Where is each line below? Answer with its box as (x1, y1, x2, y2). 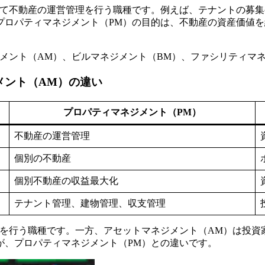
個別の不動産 (14, 153, 71, 163)
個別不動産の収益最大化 (14, 175, 118, 186)
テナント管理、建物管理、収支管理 (14, 198, 166, 208)
